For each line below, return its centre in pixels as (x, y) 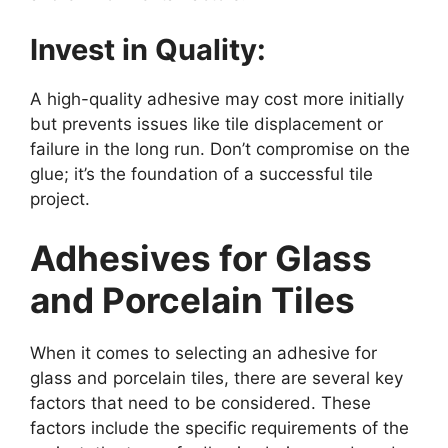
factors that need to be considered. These (200, 403)
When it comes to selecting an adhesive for (203, 353)
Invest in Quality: (148, 49)
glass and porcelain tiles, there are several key (216, 378)
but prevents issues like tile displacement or (206, 123)
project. (60, 198)
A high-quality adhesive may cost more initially (217, 98)
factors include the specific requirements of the (219, 428)
